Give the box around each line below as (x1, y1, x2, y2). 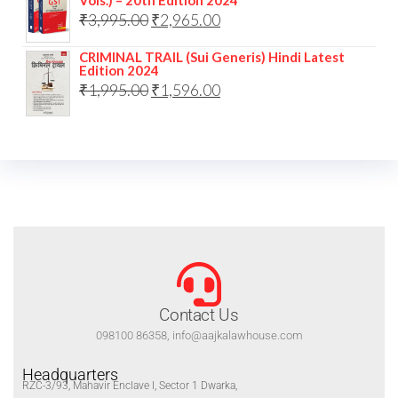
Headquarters (22, 364, 118, 384)
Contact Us (159, 304, 239, 325)
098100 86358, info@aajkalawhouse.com (95, 328, 303, 342)
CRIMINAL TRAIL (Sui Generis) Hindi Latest (79, 48, 345, 65)
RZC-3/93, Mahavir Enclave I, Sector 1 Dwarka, (22, 378, 237, 392)
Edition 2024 (79, 61, 159, 78)
